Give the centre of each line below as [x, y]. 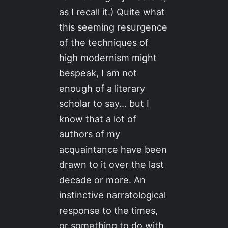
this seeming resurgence [113, 27]
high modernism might [108, 58]
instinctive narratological [113, 195]
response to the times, [109, 210]
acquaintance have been [113, 149]
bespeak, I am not [98, 73]
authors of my [90, 134]
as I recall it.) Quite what [112, 12]
